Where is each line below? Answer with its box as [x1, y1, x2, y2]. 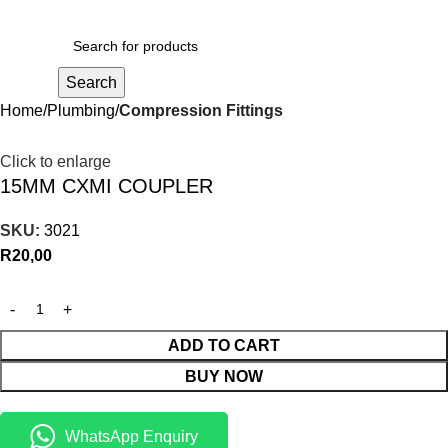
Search [65, 74, 117, 91]
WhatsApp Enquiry [65, 428, 198, 446]
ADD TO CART [168, 337, 280, 355]
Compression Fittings [119, 102, 283, 119]
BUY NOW [185, 368, 263, 386]
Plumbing [47, 102, 115, 119]
